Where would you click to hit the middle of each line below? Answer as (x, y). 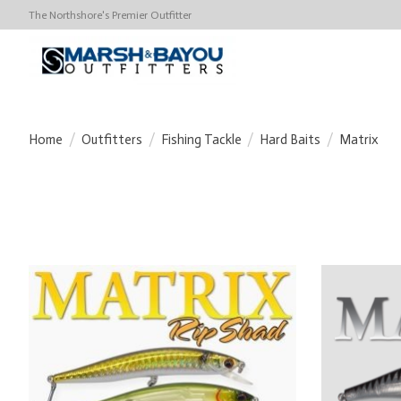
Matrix (359, 139)
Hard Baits (290, 139)
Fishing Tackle (201, 139)
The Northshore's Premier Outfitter (110, 15)
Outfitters (111, 139)
